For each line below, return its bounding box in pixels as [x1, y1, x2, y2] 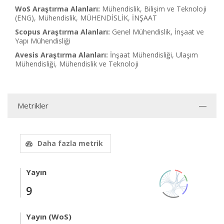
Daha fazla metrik [37, 138, 103, 148]
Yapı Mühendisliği [15, 36, 70, 45]
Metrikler [17, 100, 48, 110]
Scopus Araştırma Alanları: [15, 27, 110, 36]
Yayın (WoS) [26, 211, 71, 221]
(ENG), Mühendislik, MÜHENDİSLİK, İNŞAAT [15, 13, 157, 22]
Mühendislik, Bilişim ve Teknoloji [102, 4, 206, 13]
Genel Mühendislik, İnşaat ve [112, 27, 204, 36]
